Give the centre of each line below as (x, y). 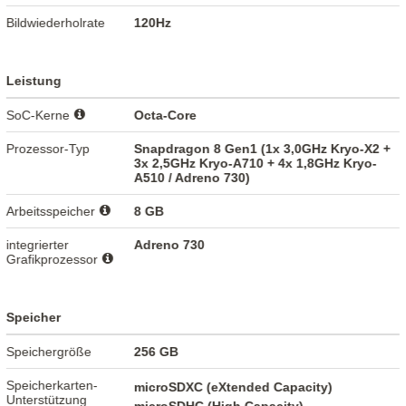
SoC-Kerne (40, 116)
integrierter (38, 245)
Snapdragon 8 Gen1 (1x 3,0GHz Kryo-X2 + (263, 149)
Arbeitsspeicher (53, 212)
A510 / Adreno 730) (193, 178)
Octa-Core (166, 116)
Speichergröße (49, 352)
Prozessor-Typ (48, 149)
